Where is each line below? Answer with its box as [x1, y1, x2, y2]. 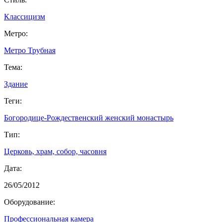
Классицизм [4, 12, 45, 21]
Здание [4, 79, 28, 88]
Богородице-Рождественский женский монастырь [4, 113, 173, 122]
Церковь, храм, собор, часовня [4, 147, 107, 156]
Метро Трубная [4, 46, 55, 55]
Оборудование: [4, 197, 55, 206]
